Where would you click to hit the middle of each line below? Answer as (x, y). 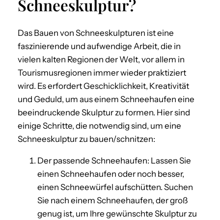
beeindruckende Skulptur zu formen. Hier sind (104, 112)
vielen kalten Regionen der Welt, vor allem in (101, 59)
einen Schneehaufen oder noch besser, (111, 174)
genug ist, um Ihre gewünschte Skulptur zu (117, 213)
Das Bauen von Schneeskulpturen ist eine (96, 33)
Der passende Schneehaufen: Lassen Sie (114, 160)
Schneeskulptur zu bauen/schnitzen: (86, 139)
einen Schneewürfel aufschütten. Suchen (115, 187)
